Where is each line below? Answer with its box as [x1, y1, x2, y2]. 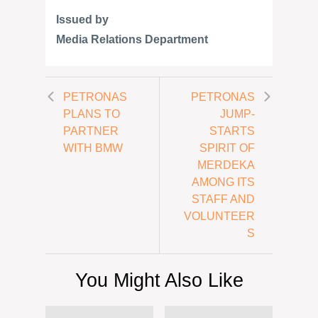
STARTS [209, 125, 255, 137]
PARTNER [63, 125, 119, 137]
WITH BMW [63, 142, 123, 154]
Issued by [56, 13, 109, 26]
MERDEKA [197, 159, 255, 171]
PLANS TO [63, 108, 120, 120]
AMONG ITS [192, 176, 255, 188]
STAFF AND [192, 193, 255, 205]
